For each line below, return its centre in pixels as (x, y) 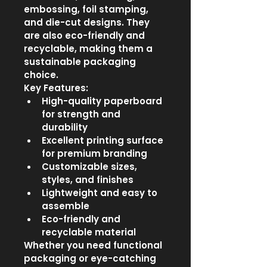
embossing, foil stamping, (87, 9)
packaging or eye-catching (91, 258)
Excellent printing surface (104, 140)
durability (65, 127)
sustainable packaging (81, 62)
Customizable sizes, (91, 167)
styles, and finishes (88, 180)
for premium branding (94, 153)
